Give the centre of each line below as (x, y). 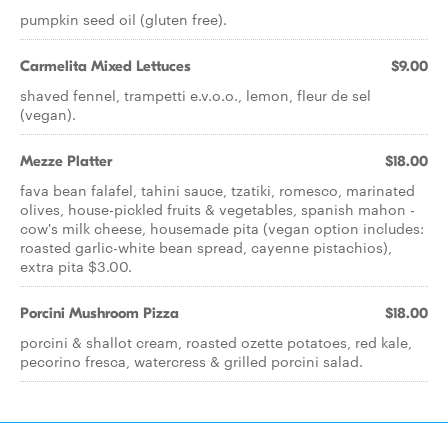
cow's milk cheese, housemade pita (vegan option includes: (222, 228)
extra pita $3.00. (76, 266)
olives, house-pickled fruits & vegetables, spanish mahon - (217, 209)
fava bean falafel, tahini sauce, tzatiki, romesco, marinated (217, 190)
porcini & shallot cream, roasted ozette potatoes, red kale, (216, 342)
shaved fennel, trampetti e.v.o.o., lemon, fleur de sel (195, 95)
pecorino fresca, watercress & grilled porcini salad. (191, 361)
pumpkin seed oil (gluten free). (123, 19)
